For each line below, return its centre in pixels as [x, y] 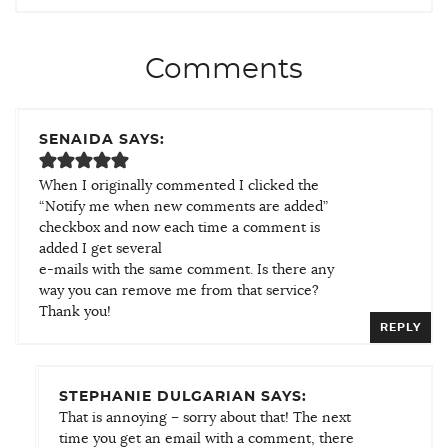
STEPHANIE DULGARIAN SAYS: [183, 396]
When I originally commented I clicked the [179, 185]
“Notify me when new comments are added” [183, 206]
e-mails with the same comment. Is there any [186, 269]
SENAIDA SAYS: [102, 139]
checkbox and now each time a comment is [179, 227]
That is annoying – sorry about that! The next [205, 417]
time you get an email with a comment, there [206, 438]
